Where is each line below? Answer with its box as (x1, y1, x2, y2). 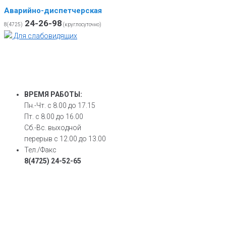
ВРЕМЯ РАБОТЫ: (24, 90, 82, 98)
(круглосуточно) (62, 22, 101, 27)
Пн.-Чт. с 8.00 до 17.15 (24, 101, 95, 109)
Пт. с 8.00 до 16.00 (24, 112, 83, 121)
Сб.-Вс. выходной (24, 124, 81, 132)
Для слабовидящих (12, 32, 77, 40)
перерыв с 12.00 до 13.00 (24, 135, 106, 143)
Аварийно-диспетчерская (4, 6, 102, 15)
